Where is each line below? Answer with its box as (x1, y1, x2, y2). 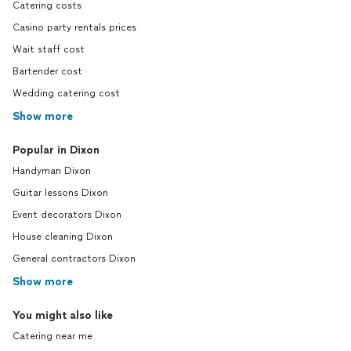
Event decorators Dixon (13, 208, 121, 220)
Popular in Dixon (13, 143, 100, 157)
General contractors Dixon (13, 252, 136, 264)
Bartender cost (13, 65, 82, 77)
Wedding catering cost (13, 87, 120, 99)
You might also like (13, 308, 113, 322)
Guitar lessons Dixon (13, 186, 108, 198)
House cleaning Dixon (13, 230, 113, 242)
